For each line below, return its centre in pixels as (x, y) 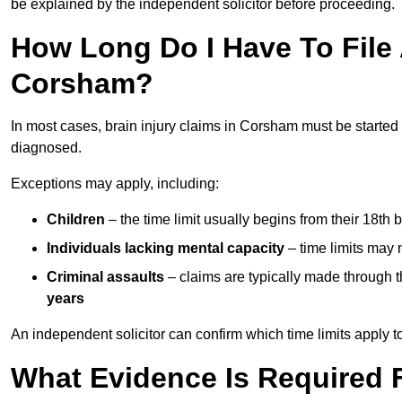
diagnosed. (46, 147)
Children (76, 219)
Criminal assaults (105, 276)
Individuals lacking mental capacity (166, 248)
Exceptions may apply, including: (115, 183)
